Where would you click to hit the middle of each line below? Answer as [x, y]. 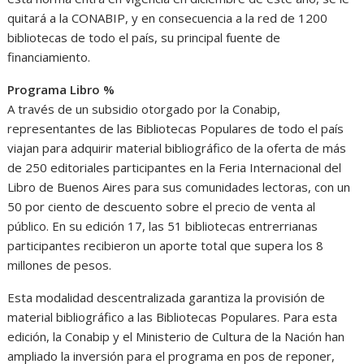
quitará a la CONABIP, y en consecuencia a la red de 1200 [168, 18]
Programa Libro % [61, 90]
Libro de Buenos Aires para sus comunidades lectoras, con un [179, 187]
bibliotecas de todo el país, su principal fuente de [144, 38]
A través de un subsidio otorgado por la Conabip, [144, 109]
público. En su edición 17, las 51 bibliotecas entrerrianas [163, 226]
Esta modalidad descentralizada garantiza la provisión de [167, 298]
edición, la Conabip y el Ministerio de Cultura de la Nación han [176, 337]
